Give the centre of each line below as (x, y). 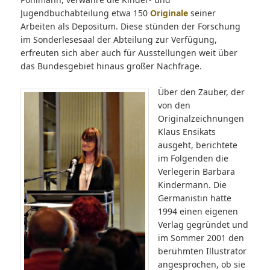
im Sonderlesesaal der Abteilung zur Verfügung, (118, 40)
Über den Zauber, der (201, 92)
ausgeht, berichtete (197, 145)
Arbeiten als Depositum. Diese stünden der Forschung (130, 27)
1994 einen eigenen (198, 212)
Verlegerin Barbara (196, 172)
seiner (202, 13)
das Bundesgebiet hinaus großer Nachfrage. (111, 66)
